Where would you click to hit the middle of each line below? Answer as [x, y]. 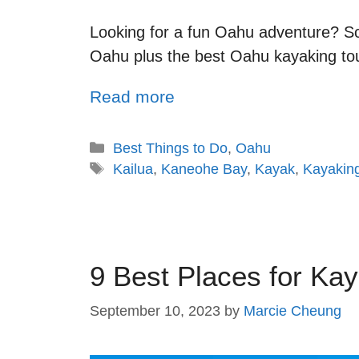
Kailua [133, 169]
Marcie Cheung [292, 311]
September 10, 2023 [155, 311]
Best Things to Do [170, 149]
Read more [132, 97]
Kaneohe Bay [204, 169]
